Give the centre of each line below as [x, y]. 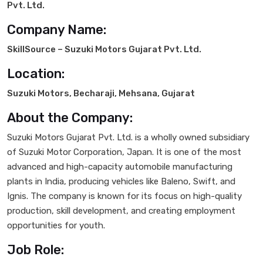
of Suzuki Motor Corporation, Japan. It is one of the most [124, 152]
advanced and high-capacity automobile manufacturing [120, 166]
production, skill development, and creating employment [121, 210]
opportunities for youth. [56, 225]
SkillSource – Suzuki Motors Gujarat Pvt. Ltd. [104, 49]
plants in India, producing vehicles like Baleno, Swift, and [121, 181]
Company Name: [57, 29]
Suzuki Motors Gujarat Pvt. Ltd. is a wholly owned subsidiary [128, 137]
